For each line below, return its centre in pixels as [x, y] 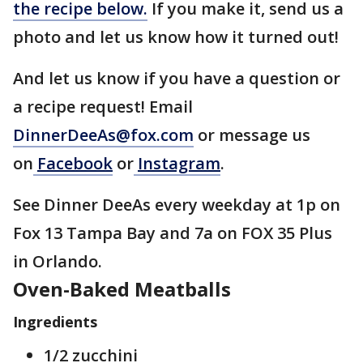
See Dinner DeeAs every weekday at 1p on [177, 205]
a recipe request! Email [103, 107]
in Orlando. [58, 261]
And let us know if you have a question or [177, 78]
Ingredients [55, 322]
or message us [252, 135]
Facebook [75, 163]
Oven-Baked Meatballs [122, 289]
